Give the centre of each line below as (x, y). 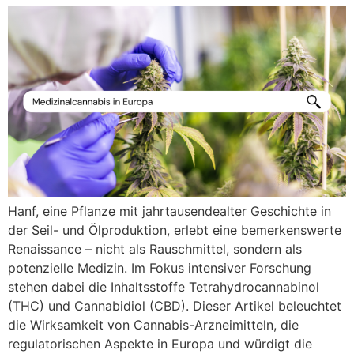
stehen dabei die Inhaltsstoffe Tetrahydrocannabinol (164, 286)
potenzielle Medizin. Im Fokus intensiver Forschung (160, 267)
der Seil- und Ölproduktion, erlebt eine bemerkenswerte (175, 230)
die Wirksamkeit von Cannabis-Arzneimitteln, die (153, 324)
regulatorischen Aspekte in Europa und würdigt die (160, 343)
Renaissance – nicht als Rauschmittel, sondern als (155, 249)
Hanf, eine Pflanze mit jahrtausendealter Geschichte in (169, 211)
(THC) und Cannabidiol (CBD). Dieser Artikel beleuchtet (175, 305)
